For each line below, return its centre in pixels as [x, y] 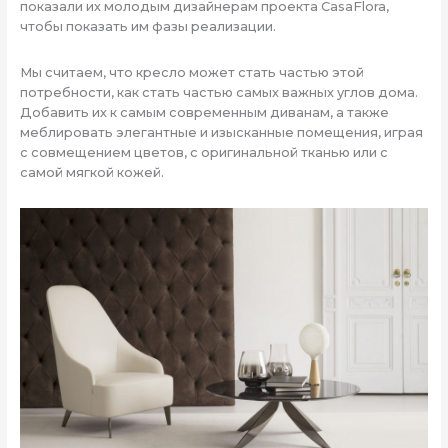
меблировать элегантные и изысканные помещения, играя [221, 132]
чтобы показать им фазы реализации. [147, 27]
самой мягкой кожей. [91, 172]
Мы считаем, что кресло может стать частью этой [191, 72]
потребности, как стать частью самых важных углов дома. [218, 92]
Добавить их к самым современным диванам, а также [204, 112]
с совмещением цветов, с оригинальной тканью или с [203, 152]
